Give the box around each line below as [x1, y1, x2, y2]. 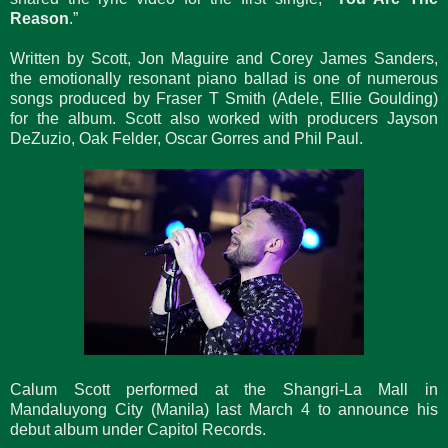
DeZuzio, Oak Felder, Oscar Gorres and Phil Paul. [10, 129, 363, 147]
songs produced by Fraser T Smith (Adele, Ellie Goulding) [10, 89, 438, 107]
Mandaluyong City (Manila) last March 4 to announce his [10, 400, 438, 418]
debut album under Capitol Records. [10, 420, 266, 438]
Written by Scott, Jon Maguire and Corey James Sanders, [10, 49, 438, 67]
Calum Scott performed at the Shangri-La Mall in [10, 380, 438, 398]
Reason [10, 9, 69, 27]
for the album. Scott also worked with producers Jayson [10, 109, 438, 127]
